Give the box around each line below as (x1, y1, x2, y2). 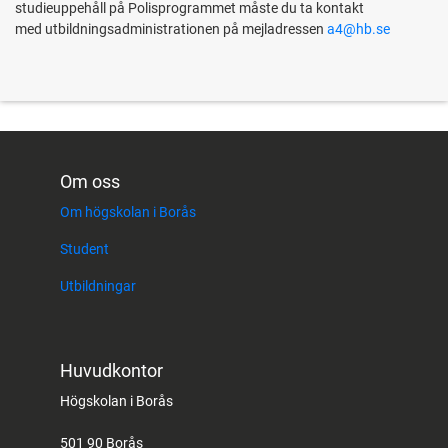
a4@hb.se (327, 21, 390, 37)
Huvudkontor (60, 360, 163, 381)
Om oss (60, 171, 120, 192)
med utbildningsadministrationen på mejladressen (15, 21, 327, 37)
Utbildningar (60, 278, 136, 294)
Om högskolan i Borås (60, 204, 196, 220)
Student (60, 241, 109, 257)
